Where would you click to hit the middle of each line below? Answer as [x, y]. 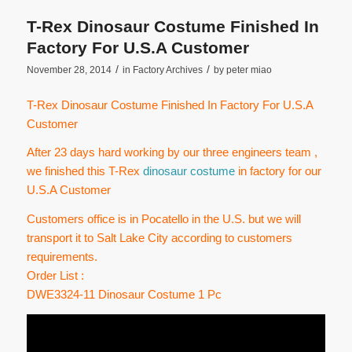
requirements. [62, 257]
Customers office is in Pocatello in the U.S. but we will [163, 219]
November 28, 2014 [69, 70]
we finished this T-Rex [84, 171]
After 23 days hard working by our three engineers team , [172, 152]
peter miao [249, 70]
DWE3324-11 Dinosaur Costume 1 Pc [124, 295]
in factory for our [278, 171]
